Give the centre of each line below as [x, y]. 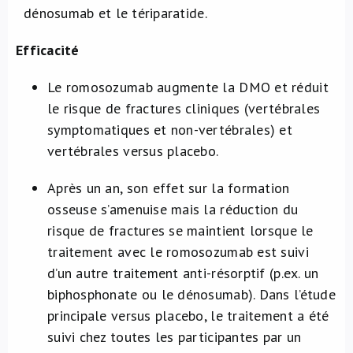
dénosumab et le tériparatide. [115, 13]
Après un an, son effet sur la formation [169, 188]
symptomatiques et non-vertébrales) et [170, 130]
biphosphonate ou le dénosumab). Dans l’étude [191, 294]
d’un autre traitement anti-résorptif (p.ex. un [183, 273]
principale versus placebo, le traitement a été [188, 316]
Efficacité [48, 50]
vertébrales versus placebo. [133, 151]
